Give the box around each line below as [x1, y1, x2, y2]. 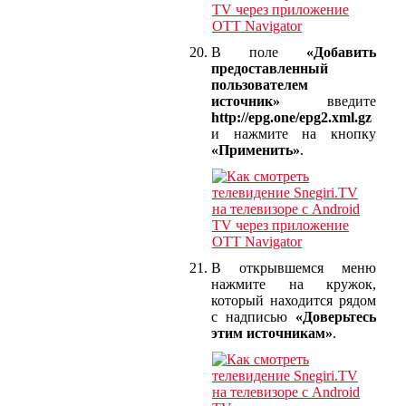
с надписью [211, 308, 295, 324]
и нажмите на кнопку [211, 125, 376, 141]
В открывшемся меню [211, 259, 376, 275]
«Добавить [306, 43, 376, 60]
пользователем [211, 76, 308, 92]
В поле [211, 43, 306, 60]
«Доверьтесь [295, 308, 376, 324]
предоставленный [211, 60, 328, 76]
